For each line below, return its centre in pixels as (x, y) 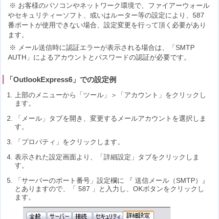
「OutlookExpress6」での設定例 (61, 80)
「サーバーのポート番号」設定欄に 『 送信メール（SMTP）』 (112, 181)
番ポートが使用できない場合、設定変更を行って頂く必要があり (107, 25)
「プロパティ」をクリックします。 (70, 142)
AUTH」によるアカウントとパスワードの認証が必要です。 (99, 57)
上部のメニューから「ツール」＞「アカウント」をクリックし (111, 95)
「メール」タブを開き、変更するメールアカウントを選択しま (111, 119)
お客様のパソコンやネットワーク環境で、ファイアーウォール (114, 6)
